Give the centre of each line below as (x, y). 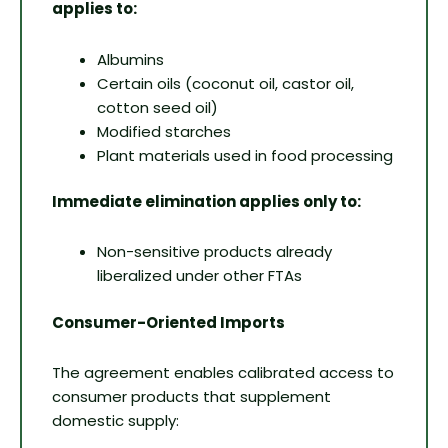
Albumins (130, 59)
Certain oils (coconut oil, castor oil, (225, 83)
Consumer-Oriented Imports (168, 322)
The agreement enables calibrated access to (223, 373)
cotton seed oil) (157, 107)
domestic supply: (115, 421)
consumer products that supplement (191, 397)
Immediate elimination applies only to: (206, 202)
